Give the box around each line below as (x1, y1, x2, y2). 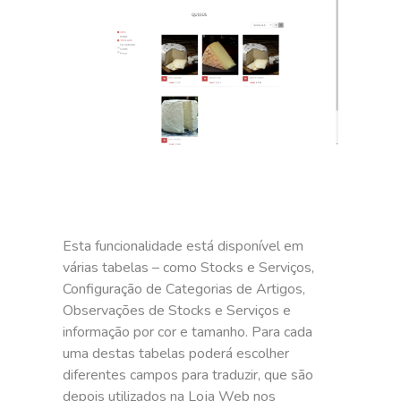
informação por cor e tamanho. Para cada (63, 321, 313, 342)
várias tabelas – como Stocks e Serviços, (63, 257, 315, 277)
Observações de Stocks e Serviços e (63, 300, 292, 320)
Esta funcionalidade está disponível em (63, 235, 304, 256)
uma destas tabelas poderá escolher (63, 343, 290, 363)
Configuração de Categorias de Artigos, (63, 278, 306, 299)
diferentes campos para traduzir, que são (63, 364, 314, 385)
